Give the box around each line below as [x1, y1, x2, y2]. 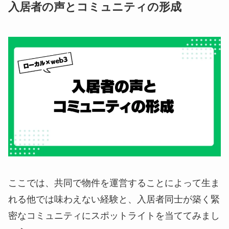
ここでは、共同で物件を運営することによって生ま [8, 177, 220, 188]
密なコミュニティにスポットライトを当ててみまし [8, 210, 220, 221]
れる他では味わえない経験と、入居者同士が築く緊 [8, 194, 220, 204]
